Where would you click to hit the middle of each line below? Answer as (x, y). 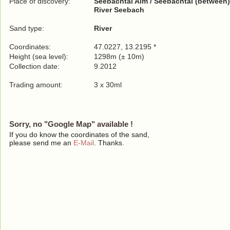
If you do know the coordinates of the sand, (79, 135)
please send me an (41, 143)
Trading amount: (37, 85)
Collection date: (35, 66)
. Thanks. (109, 143)
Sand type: (27, 28)
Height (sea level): (39, 56)
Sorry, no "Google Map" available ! (71, 124)
